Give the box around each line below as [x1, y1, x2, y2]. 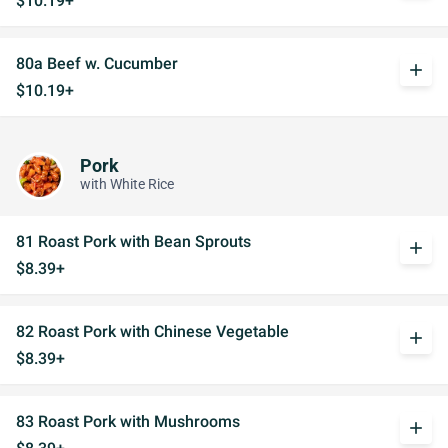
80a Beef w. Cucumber [16, 54, 178, 73]
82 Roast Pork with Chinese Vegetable [16, 322, 289, 341]
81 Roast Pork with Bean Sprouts [16, 232, 251, 251]
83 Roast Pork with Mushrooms [16, 412, 240, 431]
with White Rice [80, 175, 174, 193]
